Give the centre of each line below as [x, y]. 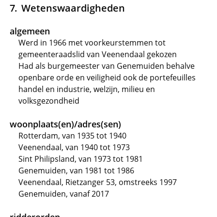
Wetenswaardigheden [73, 8]
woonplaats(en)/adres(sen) [65, 124]
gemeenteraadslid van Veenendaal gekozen [98, 54]
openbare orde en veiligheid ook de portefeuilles [107, 77]
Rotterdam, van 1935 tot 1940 [72, 136]
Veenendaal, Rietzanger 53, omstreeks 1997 [98, 182]
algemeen [30, 31]
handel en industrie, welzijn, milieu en [87, 89]
